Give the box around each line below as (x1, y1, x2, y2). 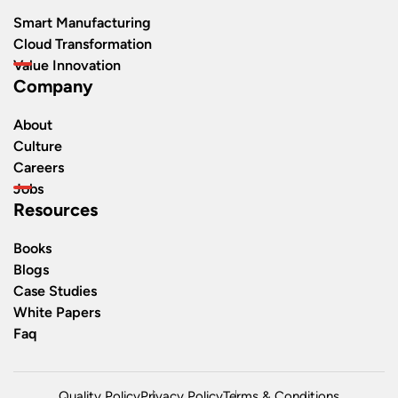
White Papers (13, 303, 100, 321)
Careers (13, 158, 64, 176)
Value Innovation (13, 56, 121, 74)
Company (13, 75, 93, 97)
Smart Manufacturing (13, 13, 151, 31)
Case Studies (13, 282, 97, 299)
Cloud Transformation (13, 35, 152, 52)
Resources (13, 198, 98, 220)
